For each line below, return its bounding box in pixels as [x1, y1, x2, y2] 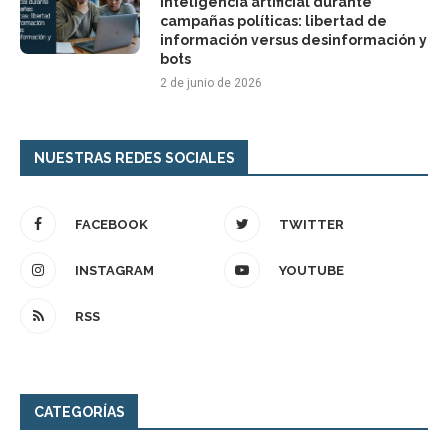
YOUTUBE [279, 263, 344, 279]
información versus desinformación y [160, 32, 427, 49]
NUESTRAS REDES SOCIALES [34, 150, 235, 167]
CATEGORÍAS [34, 404, 125, 421]
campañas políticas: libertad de [160, 13, 387, 30]
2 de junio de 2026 [160, 76, 262, 91]
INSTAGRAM [75, 263, 154, 279]
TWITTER [279, 217, 344, 233]
